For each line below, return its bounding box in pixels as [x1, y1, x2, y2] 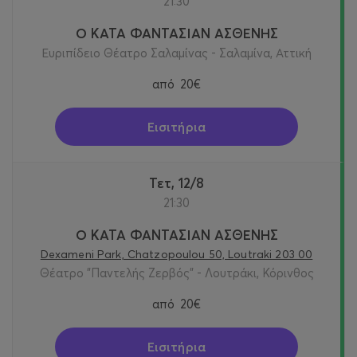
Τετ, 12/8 [157, 174, 204, 191]
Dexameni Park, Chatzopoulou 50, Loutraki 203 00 [40, 246, 313, 261]
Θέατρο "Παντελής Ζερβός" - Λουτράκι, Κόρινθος [39, 265, 314, 280]
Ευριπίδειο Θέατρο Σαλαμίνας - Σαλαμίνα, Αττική [41, 45, 312, 61]
